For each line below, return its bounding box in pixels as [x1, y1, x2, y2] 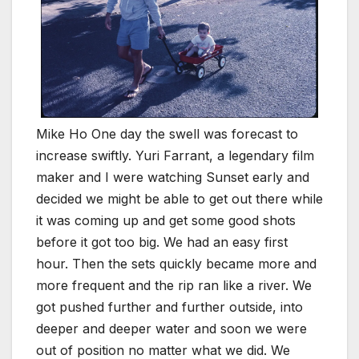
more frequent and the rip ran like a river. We [36, 276, 312, 293]
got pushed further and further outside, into [36, 298, 303, 315]
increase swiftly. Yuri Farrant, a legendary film [36, 147, 314, 163]
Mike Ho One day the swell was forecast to [36, 125, 298, 142]
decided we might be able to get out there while [36, 190, 323, 207]
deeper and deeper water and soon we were [36, 320, 307, 337]
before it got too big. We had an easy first [36, 233, 288, 250]
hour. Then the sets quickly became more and [36, 255, 317, 272]
